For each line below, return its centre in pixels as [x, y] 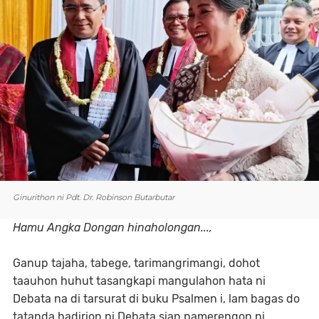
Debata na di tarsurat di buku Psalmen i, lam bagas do [156, 299]
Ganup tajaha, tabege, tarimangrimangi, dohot [136, 263]
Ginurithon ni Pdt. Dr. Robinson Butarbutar [94, 197]
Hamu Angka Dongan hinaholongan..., [113, 228]
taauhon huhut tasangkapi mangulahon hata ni [139, 281]
